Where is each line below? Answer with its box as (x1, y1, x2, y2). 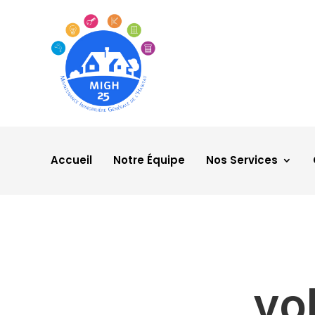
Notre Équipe (113, 152, 185, 167)
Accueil (51, 152, 92, 167)
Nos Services (206, 152, 278, 167)
